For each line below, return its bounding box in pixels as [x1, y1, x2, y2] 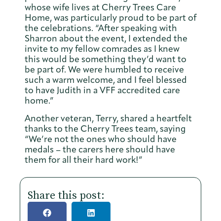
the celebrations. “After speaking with [25, 23, 177, 34]
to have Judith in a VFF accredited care [25, 85, 180, 96]
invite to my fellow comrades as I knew [25, 43, 180, 55]
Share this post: [28, 188, 105, 202]
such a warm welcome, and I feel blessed [25, 74, 187, 86]
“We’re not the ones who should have [25, 133, 177, 145]
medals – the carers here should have [25, 144, 175, 155]
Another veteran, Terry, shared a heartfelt [25, 112, 192, 124]
